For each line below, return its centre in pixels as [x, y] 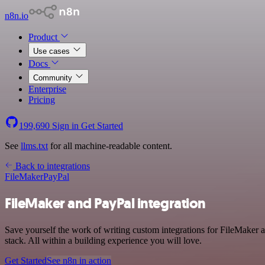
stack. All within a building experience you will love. [103, 240]
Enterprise [47, 89]
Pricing [42, 100]
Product [44, 37]
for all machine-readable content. [110, 146]
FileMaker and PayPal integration [105, 203]
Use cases [53, 51]
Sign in [65, 126]
